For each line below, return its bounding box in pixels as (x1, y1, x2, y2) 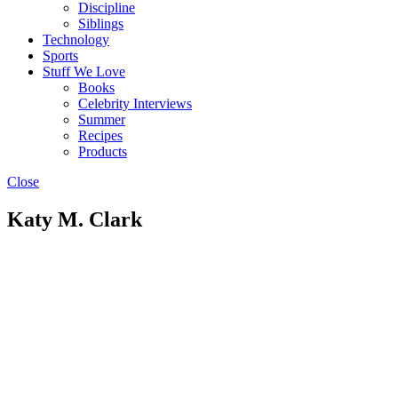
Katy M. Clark (7, 207, 142, 231)
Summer (78, 112, 125, 127)
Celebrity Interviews (78, 96, 192, 111)
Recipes (78, 128, 123, 143)
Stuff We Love (43, 64, 125, 79)
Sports (43, 48, 78, 63)
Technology (43, 32, 109, 47)
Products (78, 144, 127, 159)
